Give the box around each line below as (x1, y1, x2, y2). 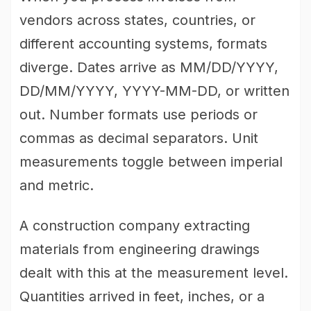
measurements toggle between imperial (19, 153, 283, 170)
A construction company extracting (19, 217, 250, 234)
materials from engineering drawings (19, 241, 260, 258)
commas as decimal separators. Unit (19, 130, 258, 146)
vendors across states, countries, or (19, 12, 255, 28)
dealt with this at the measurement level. (19, 264, 288, 281)
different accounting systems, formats (19, 35, 267, 52)
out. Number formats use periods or (19, 106, 258, 123)
